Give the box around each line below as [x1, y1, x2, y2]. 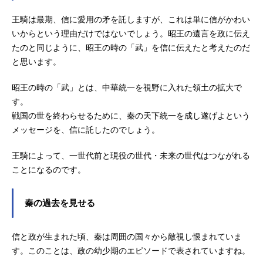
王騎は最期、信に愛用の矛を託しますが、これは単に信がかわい [12, 14, 250, 24]
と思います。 [12, 56, 61, 66]
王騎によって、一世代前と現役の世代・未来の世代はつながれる [12, 150, 250, 160]
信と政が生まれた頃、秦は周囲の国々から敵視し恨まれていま [12, 231, 242, 241]
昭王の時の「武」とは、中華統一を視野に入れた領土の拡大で [12, 82, 242, 92]
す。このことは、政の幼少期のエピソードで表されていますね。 [12, 245, 250, 255]
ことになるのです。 [12, 164, 86, 174]
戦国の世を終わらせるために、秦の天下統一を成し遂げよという [12, 110, 250, 120]
